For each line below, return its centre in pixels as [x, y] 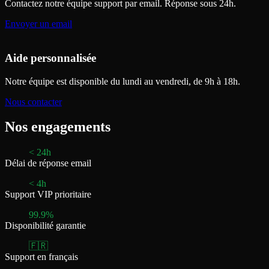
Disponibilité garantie [45, 226]
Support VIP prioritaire [48, 195]
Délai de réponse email [48, 163]
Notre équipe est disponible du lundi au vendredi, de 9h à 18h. [122, 81]
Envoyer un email [38, 24]
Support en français [41, 257]
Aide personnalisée [50, 58]
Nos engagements [58, 127]
